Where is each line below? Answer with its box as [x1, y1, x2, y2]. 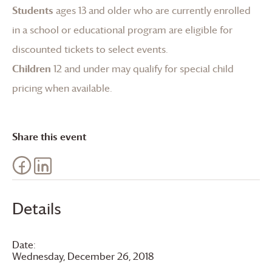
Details [12, 199, 61, 219]
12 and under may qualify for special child [51, 62, 234, 75]
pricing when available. [12, 81, 112, 95]
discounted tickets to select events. [12, 42, 168, 56]
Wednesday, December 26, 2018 [12, 250, 154, 263]
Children [12, 62, 51, 75]
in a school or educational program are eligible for [12, 23, 233, 36]
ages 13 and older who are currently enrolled [53, 4, 251, 17]
